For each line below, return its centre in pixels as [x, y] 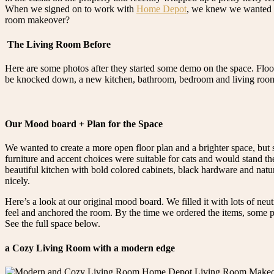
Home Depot [161, 9]
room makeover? [37, 20]
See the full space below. [53, 224]
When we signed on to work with [71, 9]
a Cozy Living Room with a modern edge [90, 248]
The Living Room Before [58, 44]
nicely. [17, 181]
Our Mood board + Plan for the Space [84, 124]
